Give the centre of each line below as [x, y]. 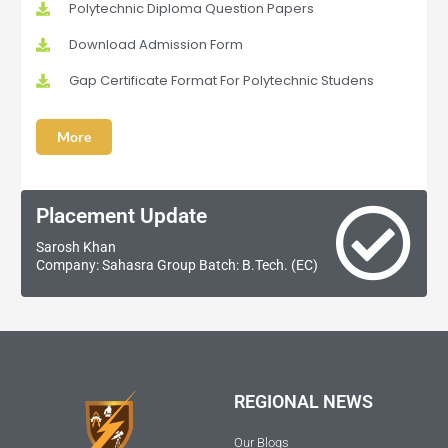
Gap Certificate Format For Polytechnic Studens [221, 80]
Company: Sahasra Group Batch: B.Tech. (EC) [177, 264]
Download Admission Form [155, 44]
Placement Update [122, 215]
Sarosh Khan [76, 246]
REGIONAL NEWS [303, 402]
